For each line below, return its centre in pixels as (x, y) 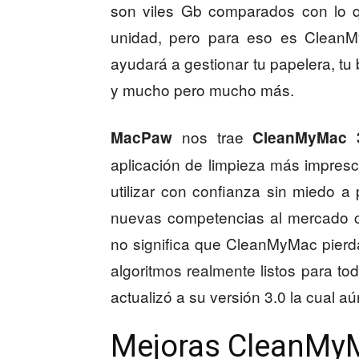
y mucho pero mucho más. (202, 89)
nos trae (213, 137)
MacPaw (141, 137)
